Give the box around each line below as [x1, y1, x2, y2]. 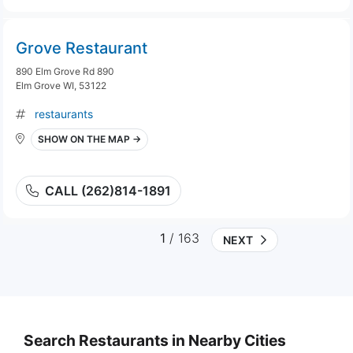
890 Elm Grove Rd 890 [16, 65, 114, 77]
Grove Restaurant [16, 39, 147, 58]
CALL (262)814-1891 [45, 183, 171, 199]
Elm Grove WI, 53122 [16, 80, 106, 91]
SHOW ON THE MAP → [38, 133, 141, 145]
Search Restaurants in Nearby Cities [24, 331, 286, 350]
